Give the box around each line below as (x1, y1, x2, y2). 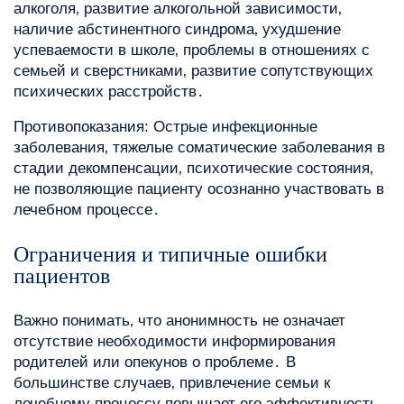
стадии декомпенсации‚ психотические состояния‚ (14, 160, 373, 178)
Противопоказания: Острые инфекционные (14, 118, 317, 136)
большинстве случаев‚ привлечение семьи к (14, 374, 330, 392)
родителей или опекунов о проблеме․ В (14, 353, 296, 372)
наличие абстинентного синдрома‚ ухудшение (14, 21, 341, 39)
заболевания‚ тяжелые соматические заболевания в (14, 139, 385, 157)
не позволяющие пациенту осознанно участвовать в (14, 180, 384, 198)
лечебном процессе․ (14, 201, 161, 219)
